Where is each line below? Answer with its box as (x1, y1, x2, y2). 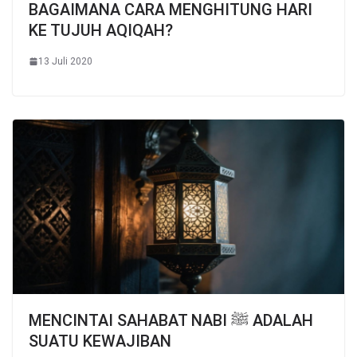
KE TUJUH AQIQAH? (29, 20, 173, 40)
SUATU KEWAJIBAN (29, 331, 171, 351)
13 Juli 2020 (38, 55, 92, 67)
